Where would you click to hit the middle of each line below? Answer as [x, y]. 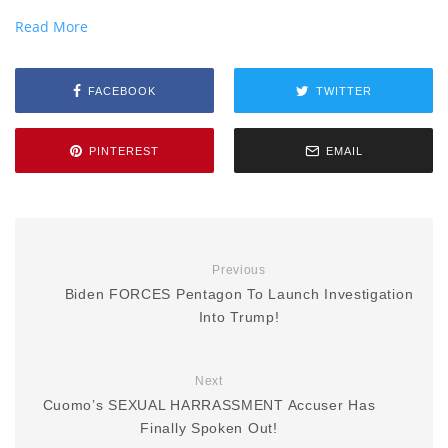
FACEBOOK [122, 90]
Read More [51, 26]
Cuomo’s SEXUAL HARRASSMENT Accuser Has [209, 405]
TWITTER [343, 90]
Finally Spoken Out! [209, 428]
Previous [239, 270]
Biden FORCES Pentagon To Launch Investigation [239, 294]
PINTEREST [124, 150]
